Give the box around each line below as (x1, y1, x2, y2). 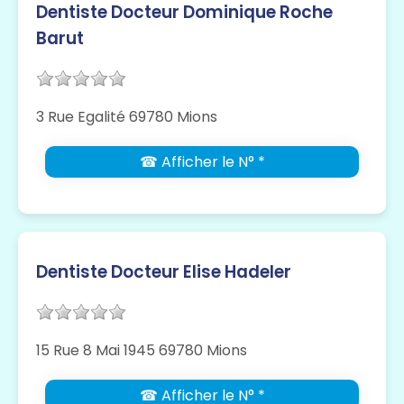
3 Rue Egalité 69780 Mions (36, 106, 217, 128)
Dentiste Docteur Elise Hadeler (36, 260, 291, 285)
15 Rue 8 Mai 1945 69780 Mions (36, 340, 247, 362)
